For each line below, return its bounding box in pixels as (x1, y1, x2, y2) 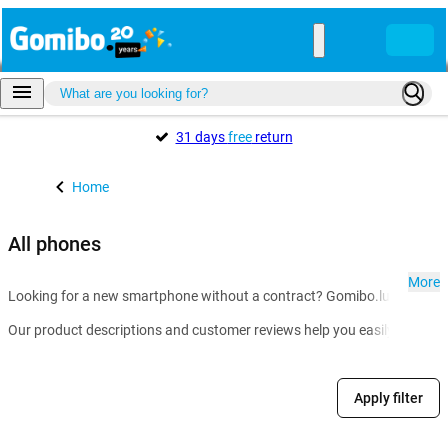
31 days (175, 129, 228, 145)
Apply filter (354, 390, 423, 407)
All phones (8, 231, 101, 256)
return (251, 129, 293, 145)
